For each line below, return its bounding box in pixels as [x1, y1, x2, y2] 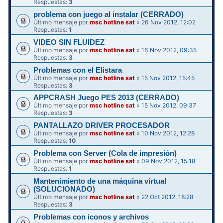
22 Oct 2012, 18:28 [141, 193, 194, 201]
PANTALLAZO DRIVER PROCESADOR [33, 121, 170, 130]
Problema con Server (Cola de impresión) [33, 149, 177, 157]
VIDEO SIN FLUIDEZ [33, 38, 105, 46]
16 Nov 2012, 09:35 [141, 46, 197, 54]
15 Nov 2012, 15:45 [141, 74, 195, 82]
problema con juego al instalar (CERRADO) [33, 10, 184, 18]
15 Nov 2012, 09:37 [141, 102, 197, 110]
